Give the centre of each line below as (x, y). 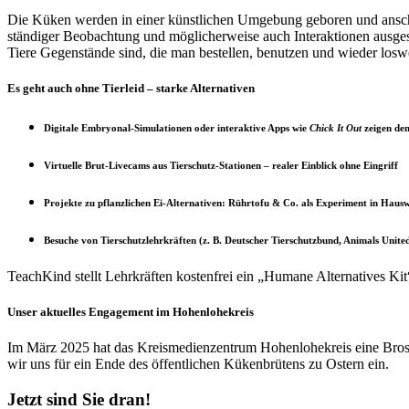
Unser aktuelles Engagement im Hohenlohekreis (131, 312)
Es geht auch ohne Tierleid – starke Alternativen (131, 89)
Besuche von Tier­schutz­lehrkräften (120, 240)
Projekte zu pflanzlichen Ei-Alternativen (133, 202)
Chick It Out (336, 127)
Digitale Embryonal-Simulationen (119, 127)
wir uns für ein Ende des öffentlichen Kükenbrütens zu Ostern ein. (198, 364)
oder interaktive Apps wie (252, 127)
